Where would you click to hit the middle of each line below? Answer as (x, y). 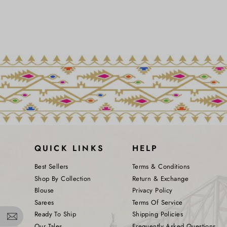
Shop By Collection (63, 178)
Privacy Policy (152, 191)
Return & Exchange (160, 178)
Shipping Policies (157, 214)
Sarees (44, 202)
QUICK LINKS (69, 148)
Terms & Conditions (161, 167)
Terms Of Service (157, 202)
